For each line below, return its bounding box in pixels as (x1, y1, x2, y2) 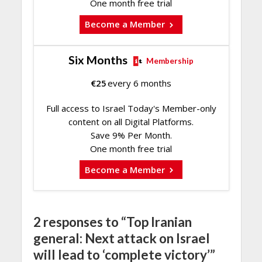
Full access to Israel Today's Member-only (46, 102, 216, 114)
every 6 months (108, 77, 172, 89)
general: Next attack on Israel (33, 230, 210, 247)
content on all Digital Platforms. (68, 115, 194, 127)
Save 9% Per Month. (90, 129, 172, 141)
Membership (146, 56, 194, 65)
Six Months (68, 53, 127, 67)
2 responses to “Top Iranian (33, 214, 192, 230)
